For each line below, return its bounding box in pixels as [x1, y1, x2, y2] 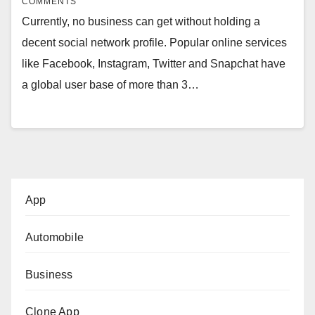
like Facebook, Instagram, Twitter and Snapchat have [22, 58, 285, 70]
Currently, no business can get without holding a [22, 15, 260, 28]
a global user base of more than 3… [22, 79, 199, 91]
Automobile [25, 231, 84, 243]
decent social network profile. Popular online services [22, 37, 287, 49]
